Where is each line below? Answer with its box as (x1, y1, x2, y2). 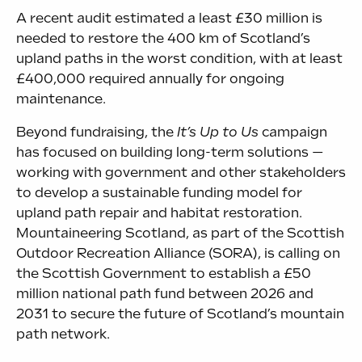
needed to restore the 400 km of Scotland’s (16, 30, 310, 46)
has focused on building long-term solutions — (16, 144, 323, 160)
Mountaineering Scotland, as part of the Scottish (16, 225, 344, 241)
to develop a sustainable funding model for (16, 184, 302, 200)
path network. (16, 326, 110, 342)
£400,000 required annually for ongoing (16, 70, 284, 86)
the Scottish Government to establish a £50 (16, 265, 311, 281)
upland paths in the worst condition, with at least (16, 50, 343, 66)
